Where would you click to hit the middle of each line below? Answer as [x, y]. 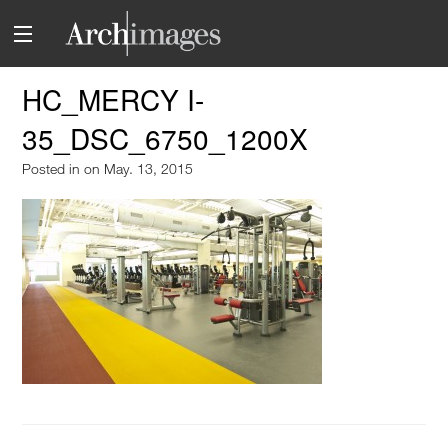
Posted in [53, 169]
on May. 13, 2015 [139, 169]
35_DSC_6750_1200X [165, 138]
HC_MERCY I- [113, 99]
